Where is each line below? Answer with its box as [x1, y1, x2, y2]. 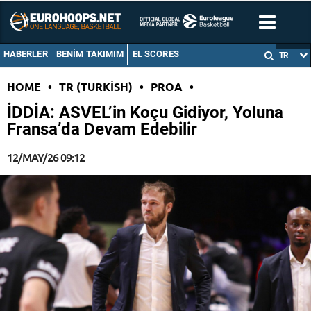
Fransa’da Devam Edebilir [7, 119, 197, 140]
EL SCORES [132, 49, 179, 60]
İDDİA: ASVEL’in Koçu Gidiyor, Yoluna [7, 103, 283, 123]
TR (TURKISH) [59, 79, 133, 94]
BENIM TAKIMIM [56, 49, 124, 60]
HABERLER [3, 49, 48, 60]
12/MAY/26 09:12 [7, 149, 85, 165]
